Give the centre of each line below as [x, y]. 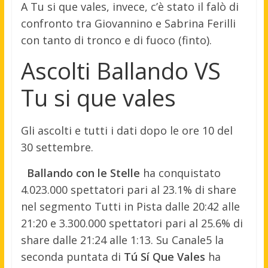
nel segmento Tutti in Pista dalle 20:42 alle [130, 207]
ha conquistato [180, 173]
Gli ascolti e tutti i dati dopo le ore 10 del [127, 131]
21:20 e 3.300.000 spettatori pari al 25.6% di [132, 223]
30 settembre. [57, 147]
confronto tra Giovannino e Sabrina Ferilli [128, 24]
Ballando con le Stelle [83, 173]
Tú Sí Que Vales [164, 257]
